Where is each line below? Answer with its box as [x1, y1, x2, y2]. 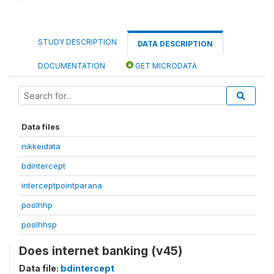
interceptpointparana [21, 180, 102, 190]
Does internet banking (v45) [19, 243, 182, 258]
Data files [21, 122, 60, 131]
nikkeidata [21, 141, 61, 151]
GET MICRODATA [133, 61, 197, 70]
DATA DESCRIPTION [138, 39, 213, 48]
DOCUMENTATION [38, 61, 105, 70]
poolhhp [21, 200, 53, 210]
